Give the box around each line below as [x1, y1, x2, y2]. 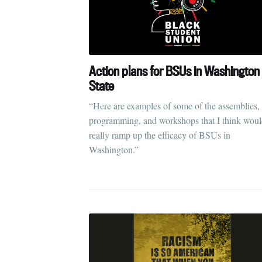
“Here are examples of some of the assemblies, [89, 99, 260, 112]
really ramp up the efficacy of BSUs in [89, 128, 230, 141]
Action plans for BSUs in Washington [89, 62, 260, 80]
